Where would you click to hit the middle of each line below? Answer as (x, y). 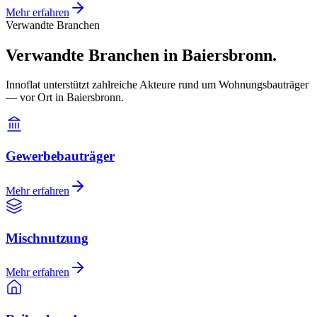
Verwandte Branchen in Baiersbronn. (141, 55)
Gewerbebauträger (60, 156)
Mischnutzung (47, 238)
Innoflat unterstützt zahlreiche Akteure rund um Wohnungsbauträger (157, 85)
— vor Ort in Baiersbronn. (65, 98)
